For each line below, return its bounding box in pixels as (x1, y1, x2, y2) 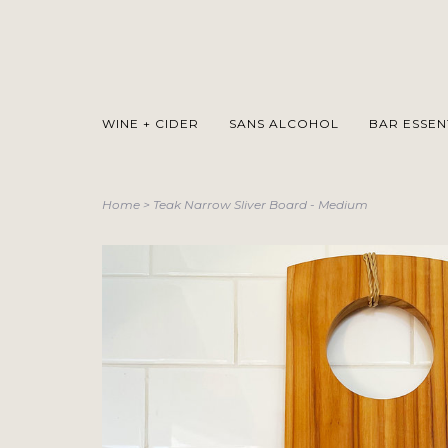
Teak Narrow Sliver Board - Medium (153, 197, 368, 212)
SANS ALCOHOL (229, 116, 339, 131)
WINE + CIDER (102, 116, 199, 131)
